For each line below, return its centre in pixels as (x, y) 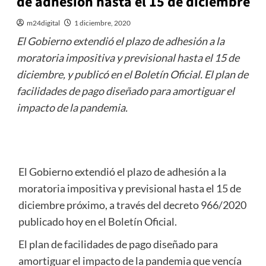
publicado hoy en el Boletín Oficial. (97, 222)
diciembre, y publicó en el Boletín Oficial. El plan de (132, 75)
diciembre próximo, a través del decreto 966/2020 (132, 205)
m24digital (43, 23)
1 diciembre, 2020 (102, 23)
